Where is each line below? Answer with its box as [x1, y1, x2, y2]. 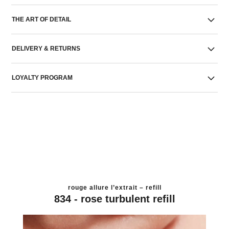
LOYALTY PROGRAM [12, 74, 73, 81]
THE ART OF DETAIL [12, 16, 72, 23]
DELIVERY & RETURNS [12, 45, 81, 52]
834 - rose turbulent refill [54, 193, 175, 204]
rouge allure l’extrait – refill [67, 184, 162, 191]
